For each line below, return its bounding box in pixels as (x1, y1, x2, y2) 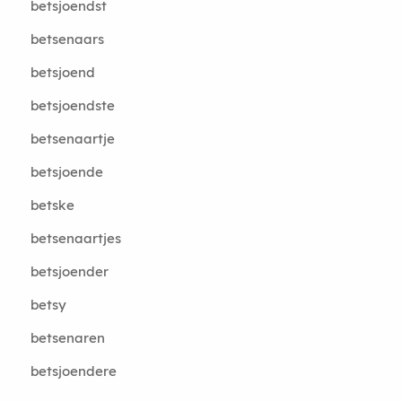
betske (30, 197, 74, 214)
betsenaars (30, 31, 104, 48)
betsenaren (30, 329, 105, 346)
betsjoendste (30, 97, 115, 114)
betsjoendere (30, 363, 117, 380)
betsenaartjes (30, 230, 121, 247)
